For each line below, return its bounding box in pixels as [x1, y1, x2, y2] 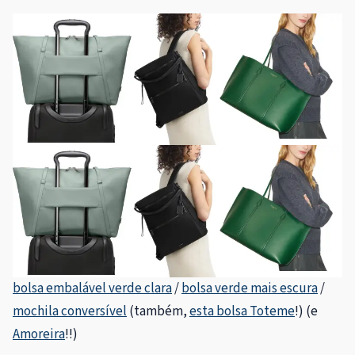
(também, [127, 301, 189, 321]
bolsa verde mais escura [181, 278, 318, 298]
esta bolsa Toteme [189, 301, 295, 321]
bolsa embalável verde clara [13, 278, 172, 298]
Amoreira [13, 324, 65, 344]
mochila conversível [13, 301, 127, 321]
